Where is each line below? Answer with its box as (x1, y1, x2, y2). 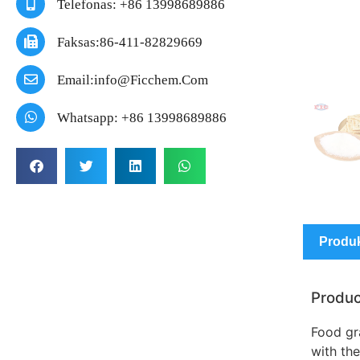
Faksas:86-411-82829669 (57, 34, 202, 50)
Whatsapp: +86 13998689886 (57, 109, 227, 125)
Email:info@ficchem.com (57, 72, 208, 88)
